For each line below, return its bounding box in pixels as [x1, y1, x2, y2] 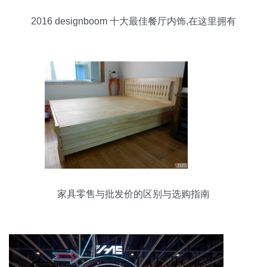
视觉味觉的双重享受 [91, 31, 176, 41]
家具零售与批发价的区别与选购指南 [57, 189, 210, 199]
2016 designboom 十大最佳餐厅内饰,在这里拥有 [31, 16, 236, 26]
